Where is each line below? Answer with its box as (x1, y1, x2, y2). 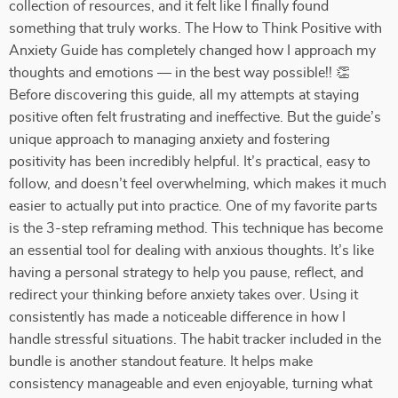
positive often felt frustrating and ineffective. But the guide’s (9, 110, 381, 124)
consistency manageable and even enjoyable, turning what (9, 377, 372, 391)
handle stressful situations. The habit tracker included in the (9, 332, 381, 346)
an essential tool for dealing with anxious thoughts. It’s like (9, 243, 374, 258)
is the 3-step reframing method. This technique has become (9, 221, 383, 235)
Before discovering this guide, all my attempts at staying (9, 88, 359, 102)
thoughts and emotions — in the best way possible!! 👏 (9, 66, 350, 80)
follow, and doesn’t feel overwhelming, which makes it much (9, 177, 386, 191)
